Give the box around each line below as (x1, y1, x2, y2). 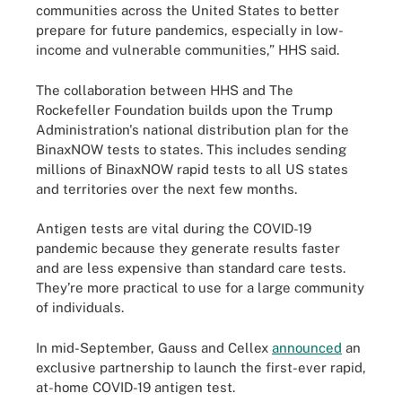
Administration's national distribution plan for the (36, 121, 349, 137)
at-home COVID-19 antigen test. (36, 379, 235, 395)
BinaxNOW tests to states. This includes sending (36, 141, 346, 157)
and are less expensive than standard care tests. (36, 260, 345, 275)
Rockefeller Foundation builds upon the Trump (36, 101, 333, 118)
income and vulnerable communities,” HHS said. (36, 42, 339, 57)
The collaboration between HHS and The (36, 82, 293, 98)
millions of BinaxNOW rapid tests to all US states (36, 161, 348, 177)
